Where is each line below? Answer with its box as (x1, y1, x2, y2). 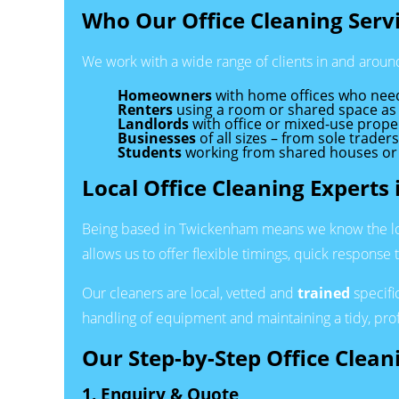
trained (297, 282, 350, 303)
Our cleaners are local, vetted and (82, 282, 297, 303)
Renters (118, 99, 173, 119)
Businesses (118, 127, 196, 148)
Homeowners (118, 85, 212, 105)
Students (118, 142, 182, 162)
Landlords (118, 113, 189, 134)
